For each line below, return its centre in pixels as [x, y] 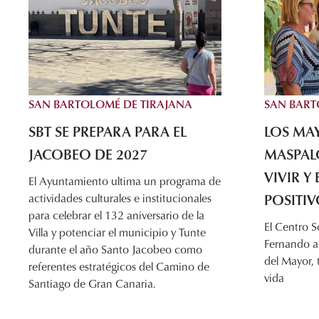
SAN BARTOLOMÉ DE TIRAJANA [110, 104]
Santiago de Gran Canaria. [92, 284]
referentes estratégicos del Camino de [119, 267]
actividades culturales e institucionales [120, 198]
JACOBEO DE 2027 [88, 154]
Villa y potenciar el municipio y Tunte [117, 232]
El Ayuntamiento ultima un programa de [125, 181]
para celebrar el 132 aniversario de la [116, 215]
